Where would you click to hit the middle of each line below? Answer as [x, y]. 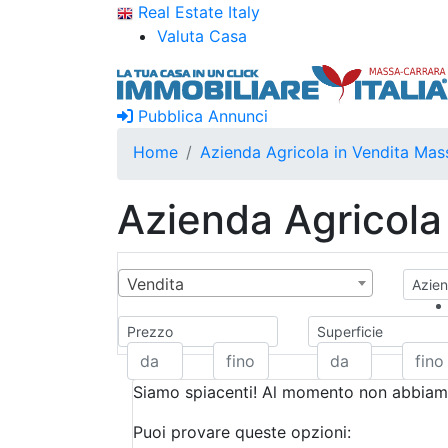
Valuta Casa [202, 36]
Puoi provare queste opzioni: [242, 432]
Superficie [349, 331]
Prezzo [150, 331]
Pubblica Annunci [200, 116]
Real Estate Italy [196, 12]
